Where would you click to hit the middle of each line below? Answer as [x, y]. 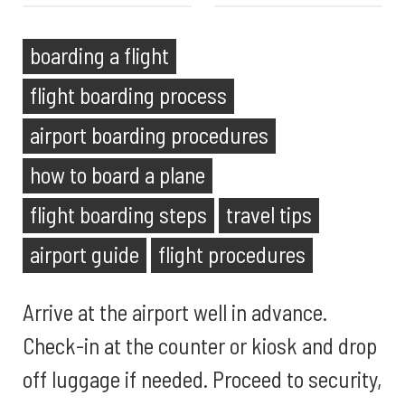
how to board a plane [118, 174]
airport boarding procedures [149, 135]
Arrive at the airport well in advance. [175, 312]
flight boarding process [128, 95]
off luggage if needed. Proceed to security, [202, 379]
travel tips [269, 214]
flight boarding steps [118, 214]
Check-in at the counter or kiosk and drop [200, 345]
